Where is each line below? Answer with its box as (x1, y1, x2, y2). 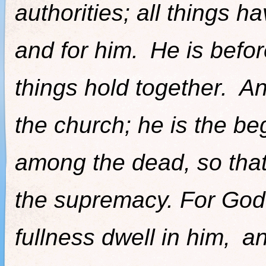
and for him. (15, 37, 145, 63)
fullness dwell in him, (15, 224, 237, 250)
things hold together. (15, 75, 234, 100)
